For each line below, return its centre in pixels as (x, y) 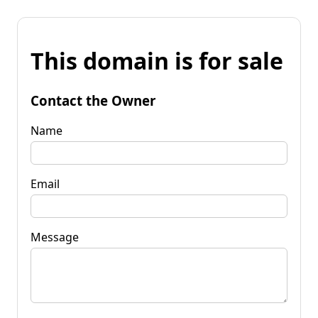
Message (55, 237)
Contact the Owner (93, 100)
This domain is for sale (157, 61)
